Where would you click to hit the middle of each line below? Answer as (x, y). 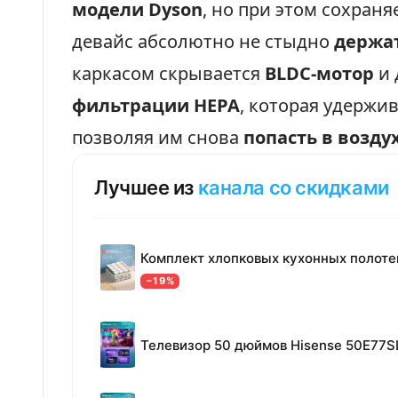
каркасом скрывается (168, 73)
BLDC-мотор (319, 73)
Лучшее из (146, 187)
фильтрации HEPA (156, 105)
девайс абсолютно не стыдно (203, 41)
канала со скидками (293, 187)
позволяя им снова (158, 137)
